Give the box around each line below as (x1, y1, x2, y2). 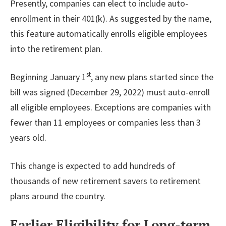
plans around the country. (10, 190, 105, 202)
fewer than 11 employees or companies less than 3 (10, 116, 201, 128)
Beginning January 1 (10, 71, 86, 83)
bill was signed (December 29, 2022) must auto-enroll (10, 86, 210, 98)
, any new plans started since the (91, 71, 213, 83)
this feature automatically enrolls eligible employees (10, 27, 207, 39)
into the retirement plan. (10, 42, 102, 54)
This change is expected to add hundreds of (10, 159, 176, 172)
